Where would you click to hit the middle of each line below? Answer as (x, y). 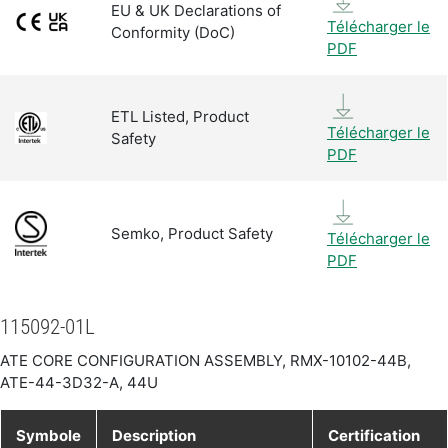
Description (154, 435)
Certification (374, 435)
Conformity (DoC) (173, 32)
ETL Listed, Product (180, 116)
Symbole (48, 435)
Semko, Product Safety (192, 233)
